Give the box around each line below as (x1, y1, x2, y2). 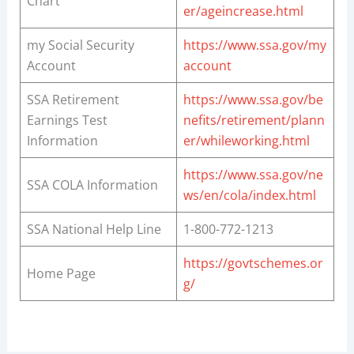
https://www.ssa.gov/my (183, 36, 326, 55)
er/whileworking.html (183, 132, 310, 150)
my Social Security (26, 36, 134, 55)
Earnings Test (26, 111, 107, 130)
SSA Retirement (26, 91, 119, 109)
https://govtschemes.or (183, 254, 323, 273)
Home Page (26, 265, 96, 283)
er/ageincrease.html (183, 2, 303, 21)
